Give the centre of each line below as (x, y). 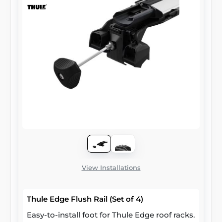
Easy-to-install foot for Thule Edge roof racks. (111, 215)
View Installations (111, 167)
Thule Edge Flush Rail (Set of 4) (85, 199)
